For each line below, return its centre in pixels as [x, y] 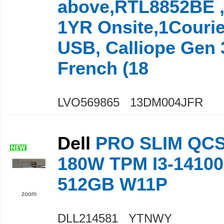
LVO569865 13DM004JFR [130, 102]
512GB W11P [112, 184]
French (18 [103, 68]
